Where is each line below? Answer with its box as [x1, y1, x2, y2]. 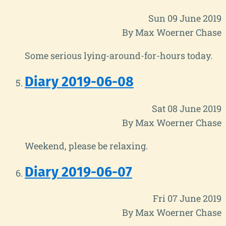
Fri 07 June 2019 [153, 192, 221, 205]
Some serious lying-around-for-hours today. [25, 49, 212, 62]
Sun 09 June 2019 [148, 12, 221, 24]
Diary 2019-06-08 [25, 74, 134, 90]
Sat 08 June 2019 [152, 102, 221, 115]
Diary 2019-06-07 [25, 163, 132, 180]
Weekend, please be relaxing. [25, 139, 148, 152]
